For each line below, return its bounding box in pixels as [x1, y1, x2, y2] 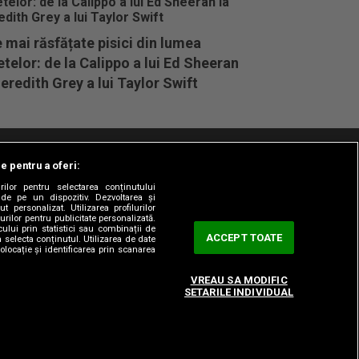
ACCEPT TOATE [205, 231, 283, 244]
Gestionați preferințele [90, 162, 193, 174]
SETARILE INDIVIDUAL [184, 285, 294, 298]
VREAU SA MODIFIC [190, 273, 288, 286]
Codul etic [36, 162, 83, 174]
